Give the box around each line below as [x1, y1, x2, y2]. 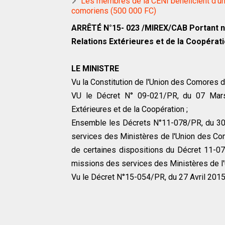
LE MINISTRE [71, 64, 119, 74]
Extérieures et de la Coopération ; [71, 104, 188, 115]
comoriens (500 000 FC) [71, 6, 156, 16]
